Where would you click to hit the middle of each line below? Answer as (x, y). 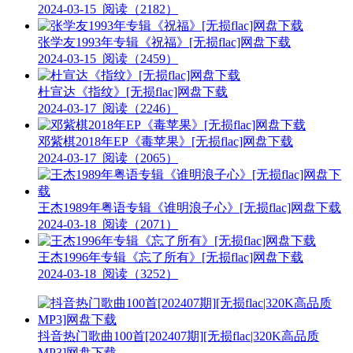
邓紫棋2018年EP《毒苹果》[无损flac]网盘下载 (165, 141)
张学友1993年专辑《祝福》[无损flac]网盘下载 (164, 42)
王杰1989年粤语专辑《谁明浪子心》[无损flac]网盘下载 (190, 207)
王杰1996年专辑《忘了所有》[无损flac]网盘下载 (171, 257)
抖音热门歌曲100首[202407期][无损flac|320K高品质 (178, 336)
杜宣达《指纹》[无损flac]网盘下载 (133, 91)
